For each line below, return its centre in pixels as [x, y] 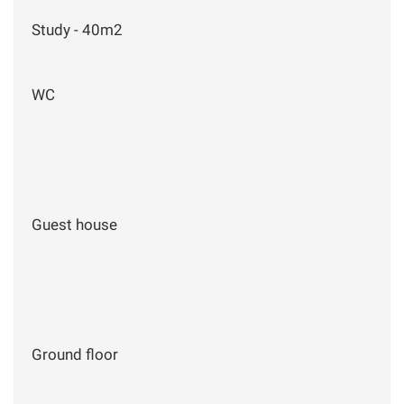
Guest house [74, 224]
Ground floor [75, 354]
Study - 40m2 [77, 29]
